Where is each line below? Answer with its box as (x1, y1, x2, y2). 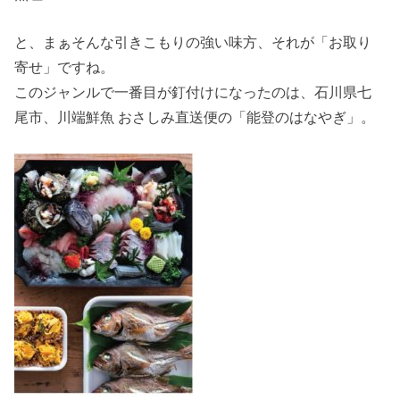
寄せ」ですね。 (14, 59, 115, 76)
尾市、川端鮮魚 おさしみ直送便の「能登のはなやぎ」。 (14, 109, 376, 126)
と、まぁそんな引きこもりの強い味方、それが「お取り (14, 34, 372, 51)
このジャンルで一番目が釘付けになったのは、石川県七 (14, 84, 372, 101)
